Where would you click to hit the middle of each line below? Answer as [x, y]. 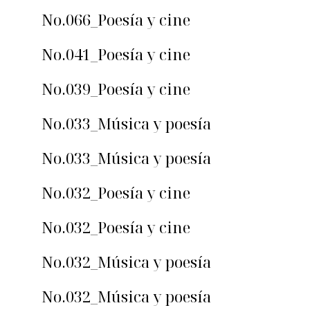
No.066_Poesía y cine [116, 20]
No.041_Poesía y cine [116, 54]
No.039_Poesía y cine [116, 89]
